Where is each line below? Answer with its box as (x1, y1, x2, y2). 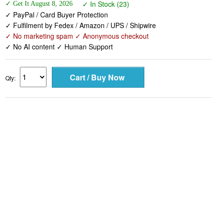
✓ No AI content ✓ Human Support (5, 42, 113, 52)
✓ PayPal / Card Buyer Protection (5, 10, 108, 20)
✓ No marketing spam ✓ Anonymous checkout (5, 31, 149, 41)
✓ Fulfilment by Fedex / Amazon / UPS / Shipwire (5, 20, 156, 31)
